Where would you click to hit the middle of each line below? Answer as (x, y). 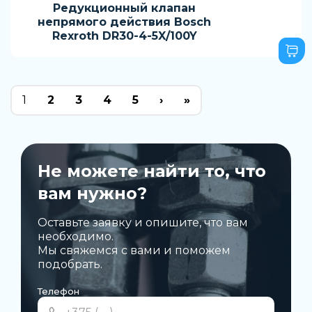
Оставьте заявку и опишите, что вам (143, 223)
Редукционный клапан (124, 8)
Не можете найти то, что (152, 171)
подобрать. (70, 264)
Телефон (58, 291)
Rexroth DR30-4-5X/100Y (124, 36)
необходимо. (76, 236)
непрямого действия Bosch (124, 22)
